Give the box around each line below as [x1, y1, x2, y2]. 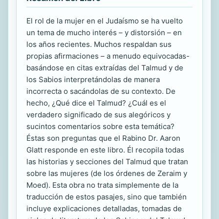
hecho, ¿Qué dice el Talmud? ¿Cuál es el [26, 98, 166, 108]
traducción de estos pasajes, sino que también [26, 192, 187, 202]
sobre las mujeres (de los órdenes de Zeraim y [26, 169, 187, 178]
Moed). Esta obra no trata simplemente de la [26, 180, 178, 190]
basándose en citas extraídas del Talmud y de [26, 63, 183, 73]
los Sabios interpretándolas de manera [26, 75, 160, 85]
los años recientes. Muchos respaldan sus [26, 40, 172, 49]
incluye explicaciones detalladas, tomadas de [26, 204, 182, 214]
